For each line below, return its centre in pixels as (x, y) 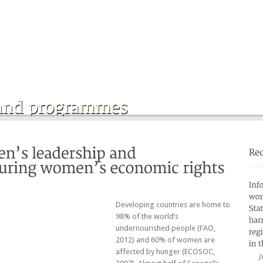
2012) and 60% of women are (165, 240)
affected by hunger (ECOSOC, (165, 251)
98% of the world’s (147, 216)
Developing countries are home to (173, 204)
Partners (164, 13)
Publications (215, 13)
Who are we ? (102, 13)
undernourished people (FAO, (166, 228)
